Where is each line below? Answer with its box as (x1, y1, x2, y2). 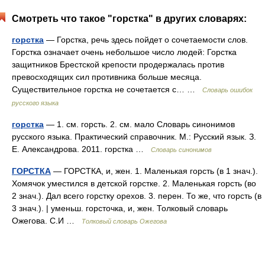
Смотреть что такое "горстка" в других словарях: (12, 14, 247, 24)
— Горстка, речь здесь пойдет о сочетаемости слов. (44, 35, 248, 44)
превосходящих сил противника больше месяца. (12, 72, 202, 82)
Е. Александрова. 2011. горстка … (12, 144, 151, 154)
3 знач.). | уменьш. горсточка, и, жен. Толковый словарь (12, 203, 228, 213)
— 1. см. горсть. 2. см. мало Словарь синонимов (44, 119, 235, 129)
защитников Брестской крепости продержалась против (12, 60, 224, 69)
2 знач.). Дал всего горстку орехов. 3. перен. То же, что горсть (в (12, 191, 261, 201)
